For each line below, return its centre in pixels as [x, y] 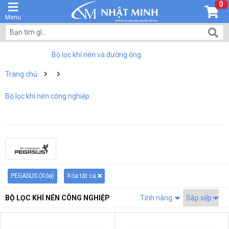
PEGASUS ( [26, 176]
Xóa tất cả [82, 176]
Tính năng [157, 198]
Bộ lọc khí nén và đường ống [96, 55]
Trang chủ [21, 74]
